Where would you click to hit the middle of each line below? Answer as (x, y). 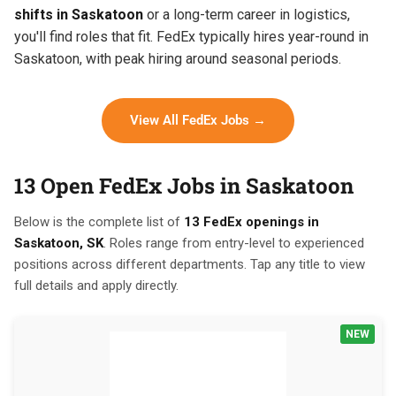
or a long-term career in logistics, (247, 14)
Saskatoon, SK (59, 243)
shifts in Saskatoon (79, 14)
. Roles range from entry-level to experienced (234, 243)
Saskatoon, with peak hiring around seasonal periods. (178, 58)
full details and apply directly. (96, 285)
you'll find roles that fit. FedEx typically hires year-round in (191, 36)
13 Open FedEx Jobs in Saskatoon (184, 185)
